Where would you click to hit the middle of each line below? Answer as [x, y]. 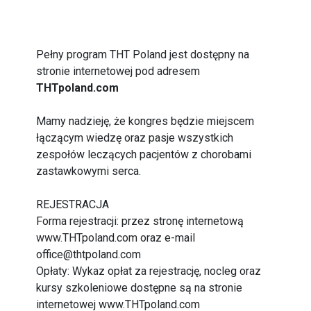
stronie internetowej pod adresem [118, 71]
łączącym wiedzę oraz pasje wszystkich [135, 138]
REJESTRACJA [73, 204]
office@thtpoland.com [89, 254]
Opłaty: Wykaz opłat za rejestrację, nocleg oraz [149, 271]
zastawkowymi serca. [89, 171]
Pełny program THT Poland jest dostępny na [143, 54]
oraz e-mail [167, 238]
